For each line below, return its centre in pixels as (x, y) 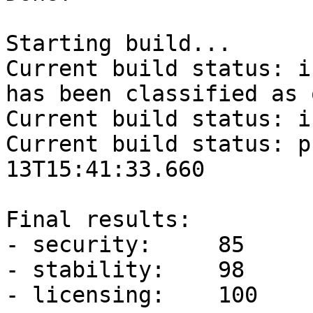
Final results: (105, 219)
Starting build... (118, 43)
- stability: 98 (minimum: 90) (85, 270)
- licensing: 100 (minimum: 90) (85, 295)
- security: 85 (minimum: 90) (79, 245)
